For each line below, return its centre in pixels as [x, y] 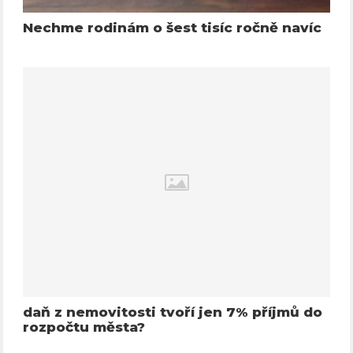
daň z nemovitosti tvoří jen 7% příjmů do [173, 312]
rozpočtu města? [84, 327]
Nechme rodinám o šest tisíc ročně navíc [173, 28]
